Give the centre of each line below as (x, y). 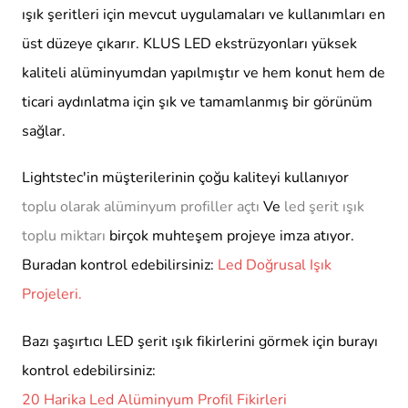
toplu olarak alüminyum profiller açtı (141, 207)
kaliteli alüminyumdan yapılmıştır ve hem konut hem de (204, 73)
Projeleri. (52, 295)
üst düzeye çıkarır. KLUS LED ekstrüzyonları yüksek (189, 44)
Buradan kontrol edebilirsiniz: (120, 265)
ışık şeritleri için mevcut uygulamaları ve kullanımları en (204, 15)
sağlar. (44, 132)
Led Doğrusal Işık (275, 265)
